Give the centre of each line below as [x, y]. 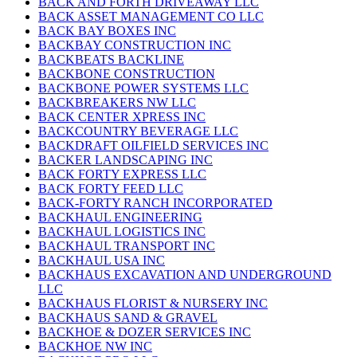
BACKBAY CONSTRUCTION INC [135, 45]
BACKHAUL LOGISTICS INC [122, 232]
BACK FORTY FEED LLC [111, 189]
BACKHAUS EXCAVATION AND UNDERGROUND [185, 275]
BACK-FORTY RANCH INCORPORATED [155, 203]
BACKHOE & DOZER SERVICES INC [145, 332]
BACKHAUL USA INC [102, 261]
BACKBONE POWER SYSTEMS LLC [143, 88]
